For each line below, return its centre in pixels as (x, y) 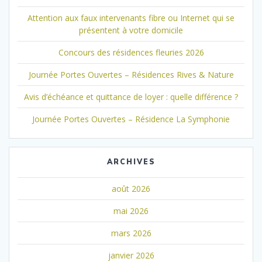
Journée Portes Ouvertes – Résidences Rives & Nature (131, 74)
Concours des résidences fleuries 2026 (131, 52)
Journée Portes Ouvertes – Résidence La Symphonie (131, 119)
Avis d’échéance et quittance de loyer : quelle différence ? (131, 96)
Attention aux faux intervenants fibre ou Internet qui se (131, 18)
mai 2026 (131, 211)
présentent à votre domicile (131, 30)
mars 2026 (131, 233)
